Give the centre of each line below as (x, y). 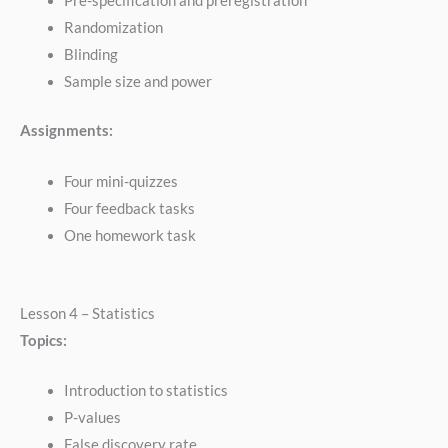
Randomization (113, 28)
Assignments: (66, 131)
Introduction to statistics (145, 391)
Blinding (90, 55)
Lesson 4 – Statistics (87, 313)
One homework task (129, 235)
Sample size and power (137, 82)
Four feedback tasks (129, 208)
